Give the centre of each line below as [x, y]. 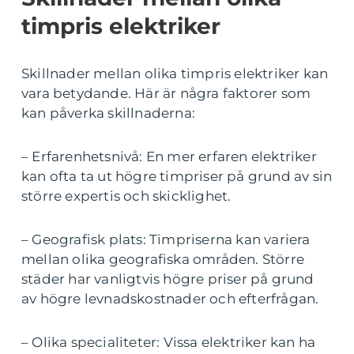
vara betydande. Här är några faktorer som [166, 94]
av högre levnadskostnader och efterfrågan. [170, 299]
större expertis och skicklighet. [126, 196]
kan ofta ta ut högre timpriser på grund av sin [177, 177]
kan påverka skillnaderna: [108, 113]
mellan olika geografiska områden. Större [163, 260]
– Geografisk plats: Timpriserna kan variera [166, 240]
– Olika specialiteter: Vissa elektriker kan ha [169, 343]
